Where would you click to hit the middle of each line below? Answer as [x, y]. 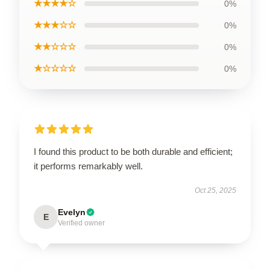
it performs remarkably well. [88, 166]
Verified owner [81, 223]
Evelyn [72, 212]
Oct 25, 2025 [215, 190]
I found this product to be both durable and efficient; [133, 151]
